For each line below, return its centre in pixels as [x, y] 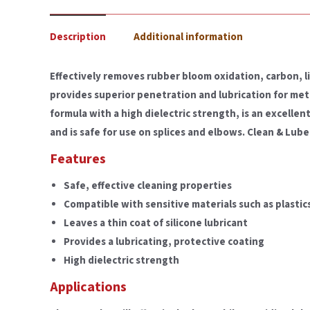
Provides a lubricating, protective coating [164, 242]
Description [78, 37]
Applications [88, 288]
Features [78, 159]
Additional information [188, 37]
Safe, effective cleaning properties [148, 186]
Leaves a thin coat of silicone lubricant [156, 224]
